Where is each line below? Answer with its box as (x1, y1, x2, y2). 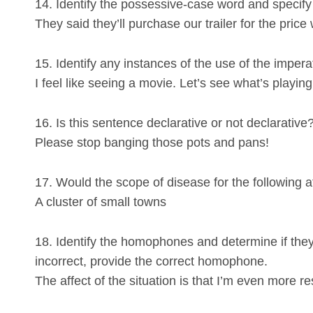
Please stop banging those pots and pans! (35, 136, 269, 150)
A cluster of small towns (35, 195, 166, 210)
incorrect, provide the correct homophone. (35, 254, 268, 269)
